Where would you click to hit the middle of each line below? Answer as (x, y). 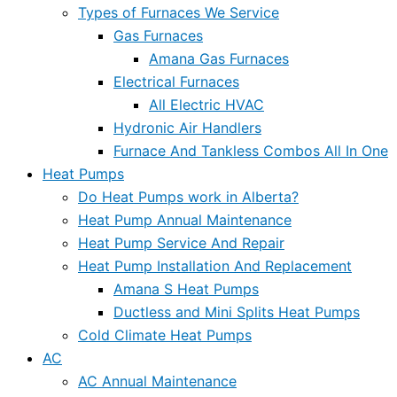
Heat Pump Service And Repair (181, 242)
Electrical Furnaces (176, 81)
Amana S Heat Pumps (186, 288)
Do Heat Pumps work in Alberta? (188, 196)
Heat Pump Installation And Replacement (215, 265)
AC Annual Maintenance (157, 381)
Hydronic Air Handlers (187, 127)
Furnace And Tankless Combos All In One (251, 150)
